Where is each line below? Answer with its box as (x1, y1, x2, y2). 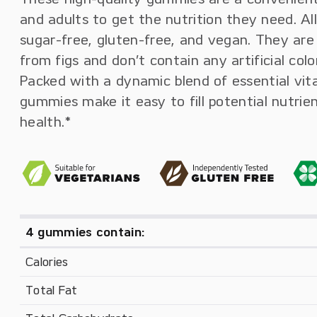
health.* (20, 113, 71, 130)
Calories (25, 255, 69, 269)
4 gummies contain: (25, 225, 145, 239)
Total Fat (25, 283, 78, 297)
